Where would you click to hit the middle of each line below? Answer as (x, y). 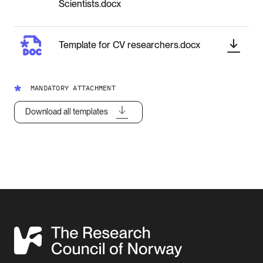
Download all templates (67, 112)
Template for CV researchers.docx (129, 45)
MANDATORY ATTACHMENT (73, 87)
